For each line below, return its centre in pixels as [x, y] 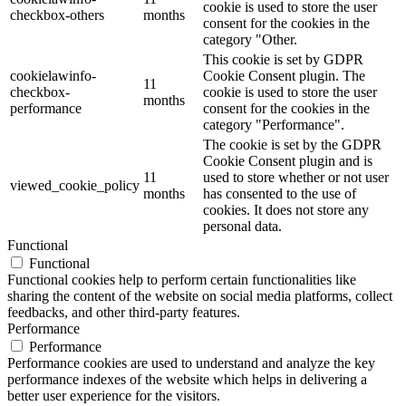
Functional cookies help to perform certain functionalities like [182, 279]
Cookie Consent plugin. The [284, 75]
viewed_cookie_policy [75, 185]
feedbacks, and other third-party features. [124, 312]
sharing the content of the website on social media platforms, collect [200, 295]
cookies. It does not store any [286, 209]
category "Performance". [274, 124]
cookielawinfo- [53, 75]
